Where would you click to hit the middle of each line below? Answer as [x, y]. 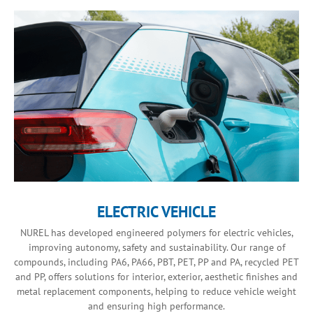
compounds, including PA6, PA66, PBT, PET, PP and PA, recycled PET [156, 262]
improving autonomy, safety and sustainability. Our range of [156, 248]
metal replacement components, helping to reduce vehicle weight [156, 292]
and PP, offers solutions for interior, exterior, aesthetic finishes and [156, 277]
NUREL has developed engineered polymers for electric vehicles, [156, 233]
